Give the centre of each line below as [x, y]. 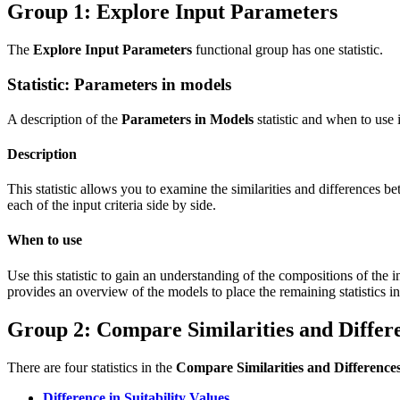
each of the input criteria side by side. [112, 205]
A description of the [64, 119]
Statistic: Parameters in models [119, 84]
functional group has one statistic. [287, 50]
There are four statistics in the [92, 367]
